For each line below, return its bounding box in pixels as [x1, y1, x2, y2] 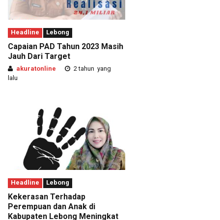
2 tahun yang [72, 64, 111, 72]
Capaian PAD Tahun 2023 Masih [8, 41, 123, 51]
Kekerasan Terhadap [8, 192, 85, 201]
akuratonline [16, 64, 56, 72]
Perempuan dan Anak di [8, 201, 95, 211]
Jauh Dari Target [8, 51, 70, 61]
